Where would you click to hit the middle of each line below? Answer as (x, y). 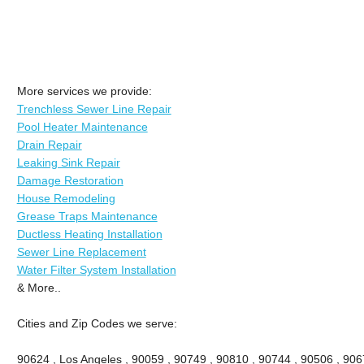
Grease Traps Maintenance (87, 216)
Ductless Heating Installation (89, 234)
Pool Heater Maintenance (82, 126)
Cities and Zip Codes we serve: (97, 323)
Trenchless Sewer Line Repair (94, 108)
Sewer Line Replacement (81, 251)
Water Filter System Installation (96, 269)
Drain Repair (49, 144)
